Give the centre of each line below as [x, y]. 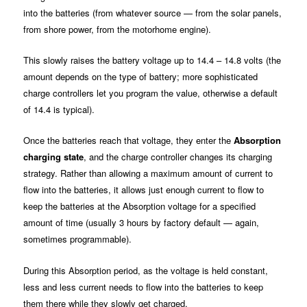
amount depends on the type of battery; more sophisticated [141, 77]
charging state [54, 157]
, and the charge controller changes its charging [178, 157]
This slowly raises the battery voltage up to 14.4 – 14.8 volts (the [152, 60]
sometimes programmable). [78, 239]
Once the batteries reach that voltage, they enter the [129, 140]
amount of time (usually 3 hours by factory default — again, [142, 223]
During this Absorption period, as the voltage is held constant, [146, 270]
